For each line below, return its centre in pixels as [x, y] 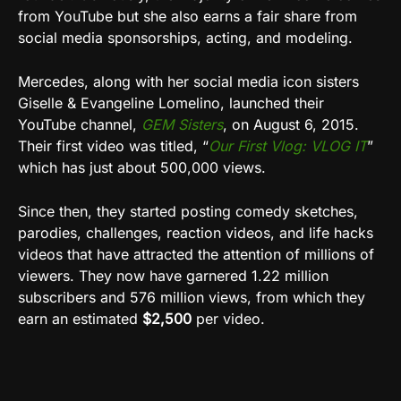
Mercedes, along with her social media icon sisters [188, 81]
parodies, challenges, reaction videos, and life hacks [196, 232]
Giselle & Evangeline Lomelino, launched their [171, 102]
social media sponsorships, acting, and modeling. [185, 37]
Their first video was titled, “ [113, 145]
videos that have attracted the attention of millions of [196, 254]
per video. [228, 318]
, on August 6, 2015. [291, 124]
